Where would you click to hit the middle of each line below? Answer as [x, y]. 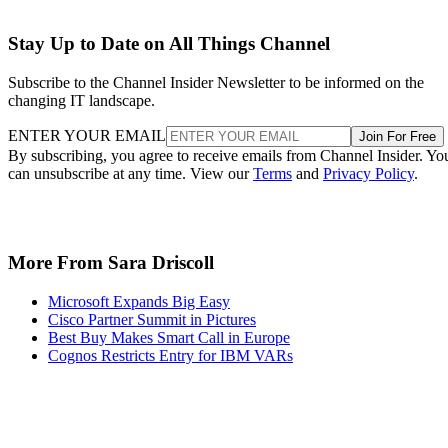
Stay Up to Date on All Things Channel [169, 44]
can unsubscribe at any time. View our [130, 174]
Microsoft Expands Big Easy [139, 301]
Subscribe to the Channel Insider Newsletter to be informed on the [216, 83]
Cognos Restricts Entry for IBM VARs [170, 355]
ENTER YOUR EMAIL [87, 136]
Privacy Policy [368, 174]
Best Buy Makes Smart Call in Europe [169, 337]
